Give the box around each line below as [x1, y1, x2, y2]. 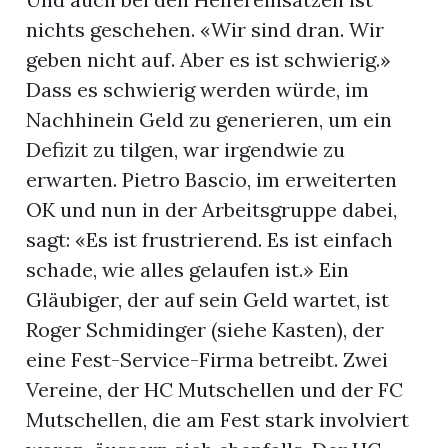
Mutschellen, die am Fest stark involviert [26, 407, 410, 433]
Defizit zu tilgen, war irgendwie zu [26, 137, 346, 163]
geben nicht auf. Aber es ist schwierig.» [26, 47, 392, 73]
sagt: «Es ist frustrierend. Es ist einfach [26, 227, 394, 253]
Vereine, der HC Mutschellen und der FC [26, 377, 404, 403]
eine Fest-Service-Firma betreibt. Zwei [26, 347, 389, 373]
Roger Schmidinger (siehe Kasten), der [26, 317, 385, 343]
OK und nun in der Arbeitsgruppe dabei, [26, 197, 398, 223]
